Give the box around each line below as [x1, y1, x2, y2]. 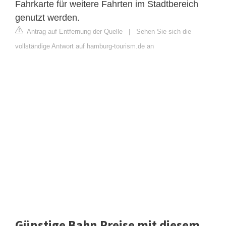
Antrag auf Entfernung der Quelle [25, 28, 123, 36]
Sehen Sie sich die [136, 28, 191, 36]
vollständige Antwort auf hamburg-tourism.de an [15, 42, 154, 50]
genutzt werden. [15, 13, 80, 23]
